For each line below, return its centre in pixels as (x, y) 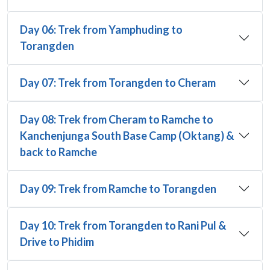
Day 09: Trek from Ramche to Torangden (118, 188)
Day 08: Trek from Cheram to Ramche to (117, 119)
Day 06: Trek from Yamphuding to (101, 29)
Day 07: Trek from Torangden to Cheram (118, 82)
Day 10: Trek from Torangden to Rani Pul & (123, 225)
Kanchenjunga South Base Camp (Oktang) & (127, 135)
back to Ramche (58, 152)
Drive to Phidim (57, 241)
